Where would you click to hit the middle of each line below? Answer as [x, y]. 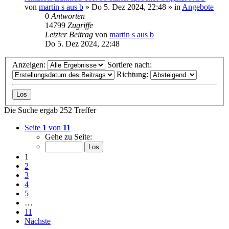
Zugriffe [80, 25]
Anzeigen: [30, 65]
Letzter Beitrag [70, 34]
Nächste [38, 221]
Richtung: [133, 75]
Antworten [68, 16]
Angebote [198, 7]
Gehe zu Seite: [68, 137]
